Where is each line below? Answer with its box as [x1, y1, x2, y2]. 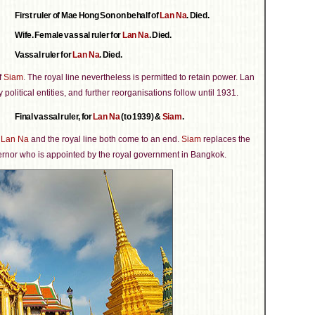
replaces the [201, 134, 250, 144]
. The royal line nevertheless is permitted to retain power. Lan [23, 72, 255, 82]
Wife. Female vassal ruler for [15, 30, 122, 40]
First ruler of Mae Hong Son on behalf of [15, 11, 160, 20]
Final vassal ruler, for [15, 112, 94, 122]
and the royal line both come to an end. [29, 134, 181, 144]
